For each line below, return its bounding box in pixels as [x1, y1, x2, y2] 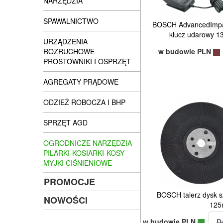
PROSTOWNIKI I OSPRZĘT [43, 56, 131, 66]
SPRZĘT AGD [43, 117, 88, 127]
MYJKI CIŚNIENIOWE [43, 158, 112, 168]
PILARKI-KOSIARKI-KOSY [43, 148, 124, 158]
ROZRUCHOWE [43, 46, 95, 56]
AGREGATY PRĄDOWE [43, 77, 118, 87]
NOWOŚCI [44, 194, 88, 207]
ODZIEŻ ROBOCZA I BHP [43, 97, 125, 107]
